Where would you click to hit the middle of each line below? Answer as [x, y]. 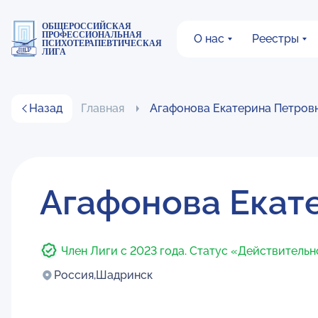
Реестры [275, 38]
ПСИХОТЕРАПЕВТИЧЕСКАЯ [102, 43]
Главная [103, 108]
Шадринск [124, 275]
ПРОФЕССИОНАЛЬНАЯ [92, 34]
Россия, [75, 275]
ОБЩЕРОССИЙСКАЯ [87, 26]
